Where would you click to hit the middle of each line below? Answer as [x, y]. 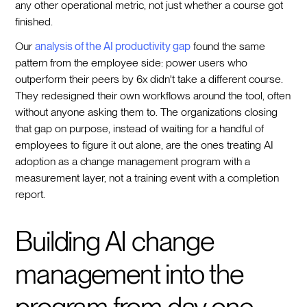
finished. [34, 21]
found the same [228, 46]
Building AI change [114, 241]
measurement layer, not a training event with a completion [147, 177]
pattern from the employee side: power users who [132, 62]
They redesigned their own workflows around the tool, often [153, 95]
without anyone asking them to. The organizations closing [147, 112]
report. [30, 194]
